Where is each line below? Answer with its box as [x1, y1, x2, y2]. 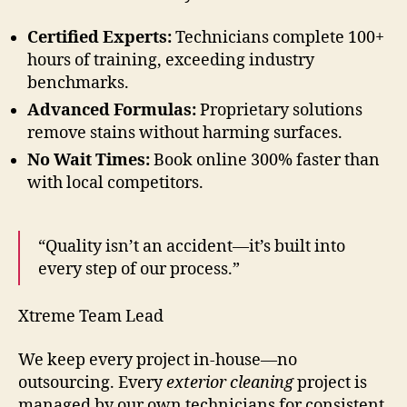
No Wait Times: [27, 149, 150, 171]
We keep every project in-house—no [18, 349, 297, 371]
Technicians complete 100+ [172, 26, 384, 48]
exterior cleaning [166, 372, 293, 393]
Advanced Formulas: [27, 99, 196, 121]
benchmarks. [27, 72, 129, 94]
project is [293, 372, 367, 393]
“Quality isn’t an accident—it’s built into [38, 235, 345, 257]
